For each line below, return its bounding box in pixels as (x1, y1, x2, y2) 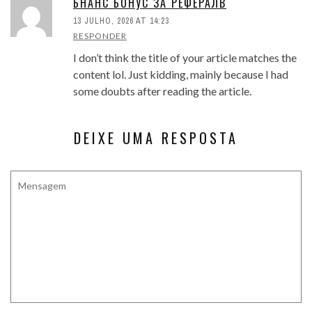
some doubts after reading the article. (73, 84, 251, 98)
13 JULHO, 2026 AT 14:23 (73, 15, 169, 27)
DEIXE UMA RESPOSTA (74, 127, 238, 149)
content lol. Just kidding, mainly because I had (73, 68, 288, 81)
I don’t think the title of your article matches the (73, 51, 297, 65)
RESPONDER (73, 31, 127, 42)
